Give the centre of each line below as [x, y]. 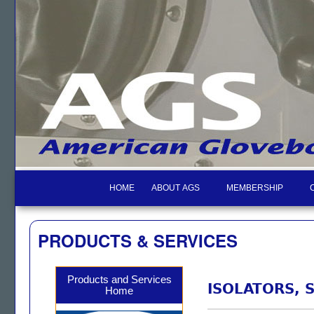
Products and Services [119, 280]
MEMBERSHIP [255, 188]
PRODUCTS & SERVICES [138, 240]
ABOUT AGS [176, 188]
